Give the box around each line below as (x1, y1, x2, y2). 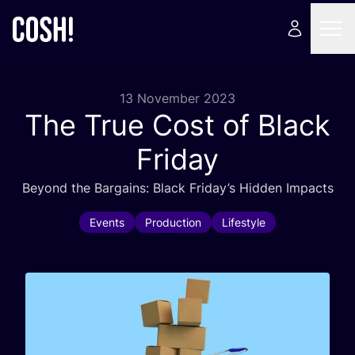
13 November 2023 (120, 90, 235, 106)
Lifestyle (222, 216, 265, 229)
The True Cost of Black (25, 108, 330, 143)
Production (145, 216, 201, 229)
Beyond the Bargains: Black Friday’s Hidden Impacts (21, 180, 334, 196)
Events (90, 216, 124, 229)
